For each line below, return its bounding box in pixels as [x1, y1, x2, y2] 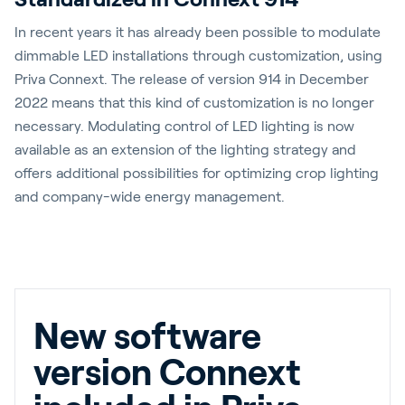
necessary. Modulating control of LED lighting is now [14, 118, 354, 134]
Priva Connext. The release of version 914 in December [14, 71, 369, 87]
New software [33, 316, 261, 356]
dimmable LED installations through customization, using [14, 48, 382, 63]
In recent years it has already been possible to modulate [14, 24, 381, 40]
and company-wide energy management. [14, 189, 285, 204]
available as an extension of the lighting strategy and [14, 142, 356, 157]
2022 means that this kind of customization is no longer [14, 95, 374, 110]
